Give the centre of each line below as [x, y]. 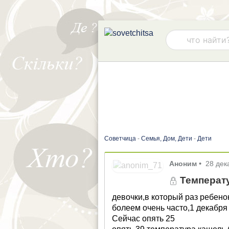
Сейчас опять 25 [144, 218]
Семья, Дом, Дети [167, 139]
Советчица [120, 139]
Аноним [183, 163]
